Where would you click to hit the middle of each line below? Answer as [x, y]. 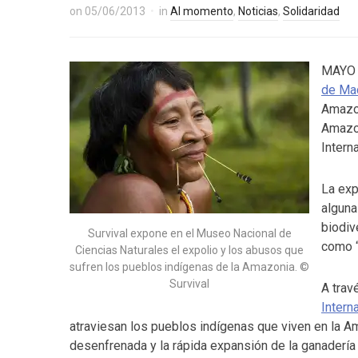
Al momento [202, 11]
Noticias [258, 11]
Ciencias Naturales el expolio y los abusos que [189, 250]
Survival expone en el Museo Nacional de [189, 233]
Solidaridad [311, 11]
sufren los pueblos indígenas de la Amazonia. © [189, 267]
